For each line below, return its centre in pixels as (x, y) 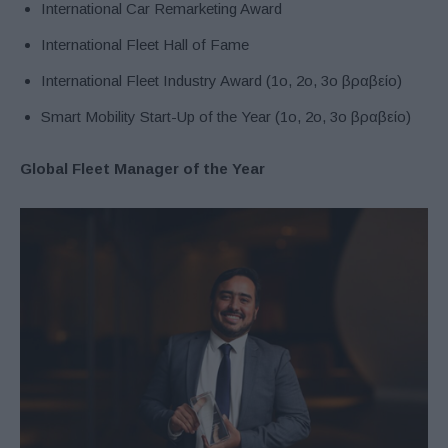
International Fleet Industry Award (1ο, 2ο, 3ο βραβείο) (221, 80)
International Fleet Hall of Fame (145, 44)
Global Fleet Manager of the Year (142, 168)
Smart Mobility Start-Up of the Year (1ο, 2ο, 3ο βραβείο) (226, 116)
